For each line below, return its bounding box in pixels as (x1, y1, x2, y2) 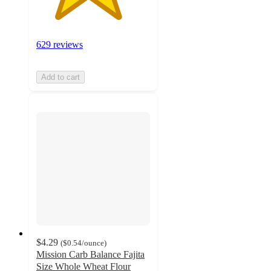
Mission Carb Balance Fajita (36, 249, 145, 260)
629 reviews (36, 39, 83, 50)
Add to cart (41, 72, 80, 82)
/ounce (82, 238, 104, 248)
